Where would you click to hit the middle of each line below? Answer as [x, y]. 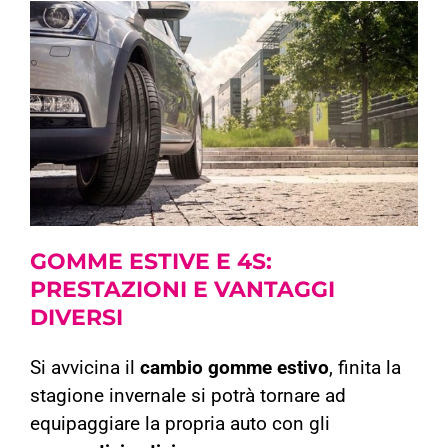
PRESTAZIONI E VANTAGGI [182, 290]
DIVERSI [76, 318]
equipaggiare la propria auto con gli [180, 424]
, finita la [365, 368]
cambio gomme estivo [234, 368]
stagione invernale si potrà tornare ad [188, 396]
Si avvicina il [85, 368]
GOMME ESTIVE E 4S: [151, 262]
